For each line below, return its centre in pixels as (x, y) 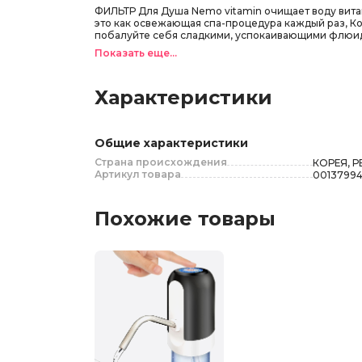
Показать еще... (136, 53)
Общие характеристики (171, 143)
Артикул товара (138, 174)
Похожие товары (185, 219)
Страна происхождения (161, 162)
